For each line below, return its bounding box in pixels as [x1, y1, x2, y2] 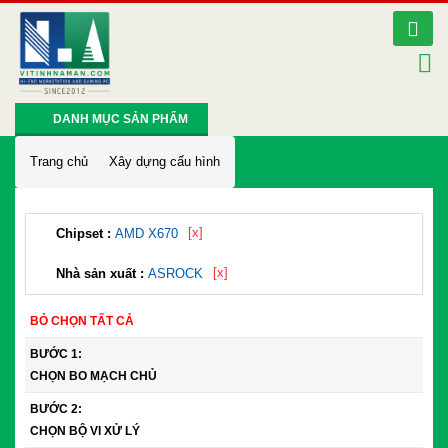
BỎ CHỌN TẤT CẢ [30, 314, 134, 329]
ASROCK [148, 266, 203, 282]
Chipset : [56, 226, 115, 242]
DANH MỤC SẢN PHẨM [53, 112, 188, 127]
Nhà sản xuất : [56, 266, 148, 282]
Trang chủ [30, 154, 88, 170]
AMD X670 [115, 226, 178, 242]
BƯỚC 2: [30, 402, 82, 417]
